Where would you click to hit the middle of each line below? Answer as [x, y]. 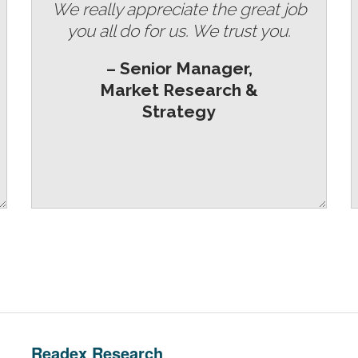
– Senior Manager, [179, 68]
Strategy [179, 111]
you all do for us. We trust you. [179, 30]
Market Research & [179, 89]
